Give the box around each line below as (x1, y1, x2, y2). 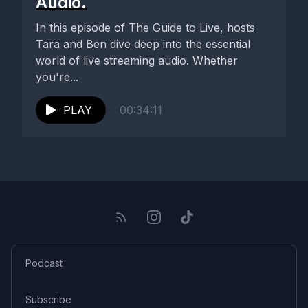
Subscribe (25, 294, 71, 305)
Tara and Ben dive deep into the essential (36, 37, 250, 51)
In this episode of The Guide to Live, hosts (36, 21, 255, 34)
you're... (36, 70, 78, 84)
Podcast (25, 257, 63, 269)
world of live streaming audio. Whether (36, 54, 238, 67)
